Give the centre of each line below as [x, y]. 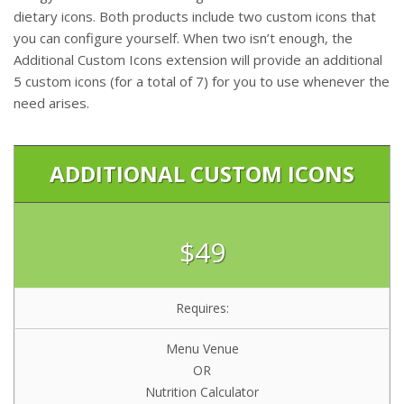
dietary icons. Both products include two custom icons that [195, 17]
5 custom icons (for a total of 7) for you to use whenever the [202, 82]
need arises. [51, 103]
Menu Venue [202, 349]
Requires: [202, 308]
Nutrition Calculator [202, 392]
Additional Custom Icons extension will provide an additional [198, 60]
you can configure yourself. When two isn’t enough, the [183, 38]
